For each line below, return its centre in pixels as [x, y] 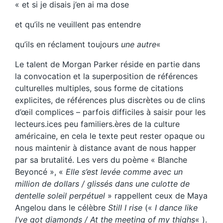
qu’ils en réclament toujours [68, 45]
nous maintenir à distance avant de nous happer [106, 148]
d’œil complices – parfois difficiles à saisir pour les [110, 112]
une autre [139, 45]
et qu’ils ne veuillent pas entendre [78, 25]
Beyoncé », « [40, 172]
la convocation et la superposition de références [106, 76]
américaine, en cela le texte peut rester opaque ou [110, 136]
